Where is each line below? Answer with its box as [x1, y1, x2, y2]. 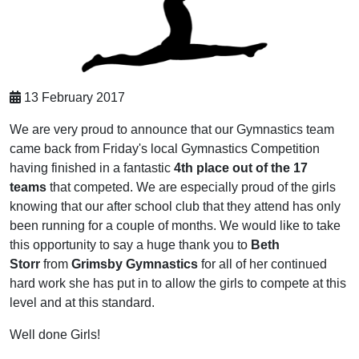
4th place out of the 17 [174, 161, 308, 175]
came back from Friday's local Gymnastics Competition [10, 142, 320, 156]
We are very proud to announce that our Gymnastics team [10, 123, 334, 137]
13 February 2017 [21, 91, 125, 105]
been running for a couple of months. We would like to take [10, 219, 341, 233]
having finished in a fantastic [10, 161, 174, 175]
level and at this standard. [10, 296, 158, 310]
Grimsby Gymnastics [71, 257, 198, 272]
